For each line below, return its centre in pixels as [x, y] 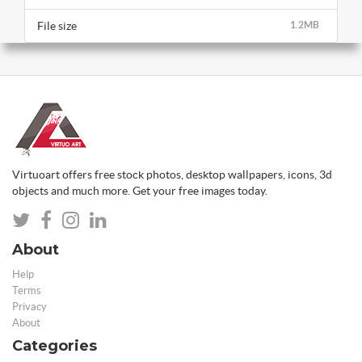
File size [57, 26]
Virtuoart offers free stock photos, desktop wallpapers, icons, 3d [172, 175]
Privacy [29, 307]
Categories [55, 346]
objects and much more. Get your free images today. [140, 191]
